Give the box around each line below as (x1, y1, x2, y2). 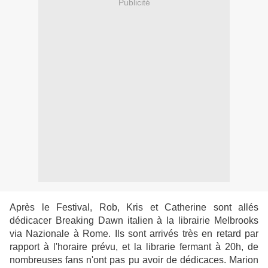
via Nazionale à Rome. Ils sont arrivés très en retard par (10, 229, 258, 239)
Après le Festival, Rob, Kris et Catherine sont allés (10, 202, 258, 213)
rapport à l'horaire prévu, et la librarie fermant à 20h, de (10, 242, 258, 252)
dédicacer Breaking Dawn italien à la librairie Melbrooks (10, 215, 258, 226)
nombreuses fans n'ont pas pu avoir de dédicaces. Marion (10, 255, 258, 266)
